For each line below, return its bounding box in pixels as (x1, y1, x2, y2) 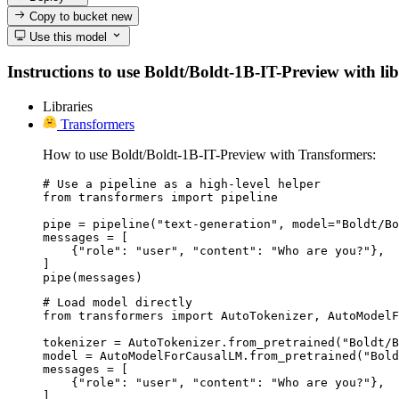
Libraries (43, 98, 93, 114)
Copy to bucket (26, 10, 112, 24)
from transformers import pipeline (43, 190, 278, 204)
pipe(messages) (43, 270, 142, 284)
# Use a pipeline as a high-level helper (43, 176, 321, 191)
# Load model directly (43, 295, 192, 309)
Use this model (26, 29, 108, 44)
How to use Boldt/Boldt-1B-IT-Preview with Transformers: (43, 146, 376, 162)
